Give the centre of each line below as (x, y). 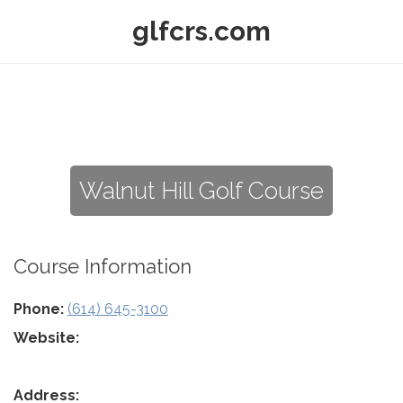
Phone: (39, 309)
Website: (46, 338)
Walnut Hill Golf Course (201, 191)
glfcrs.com (201, 31)
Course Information (103, 266)
